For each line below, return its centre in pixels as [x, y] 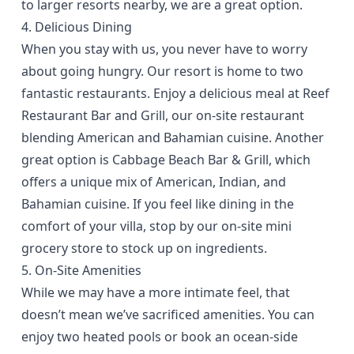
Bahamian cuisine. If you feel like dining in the [158, 203]
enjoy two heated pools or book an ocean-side [160, 336]
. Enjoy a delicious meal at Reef [239, 93]
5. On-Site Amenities [82, 270]
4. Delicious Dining [77, 26]
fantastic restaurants [85, 93]
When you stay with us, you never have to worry [165, 49]
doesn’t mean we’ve [82, 314]
